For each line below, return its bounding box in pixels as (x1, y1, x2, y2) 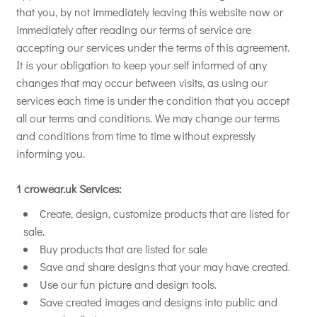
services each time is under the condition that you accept (16, 93, 289, 108)
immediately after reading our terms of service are (16, 22, 251, 37)
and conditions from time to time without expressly (16, 128, 255, 143)
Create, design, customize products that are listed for (40, 206, 289, 221)
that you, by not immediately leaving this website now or (16, 4, 283, 19)
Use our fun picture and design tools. (40, 277, 217, 292)
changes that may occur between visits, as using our (16, 75, 267, 90)
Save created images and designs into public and (40, 294, 277, 309)
